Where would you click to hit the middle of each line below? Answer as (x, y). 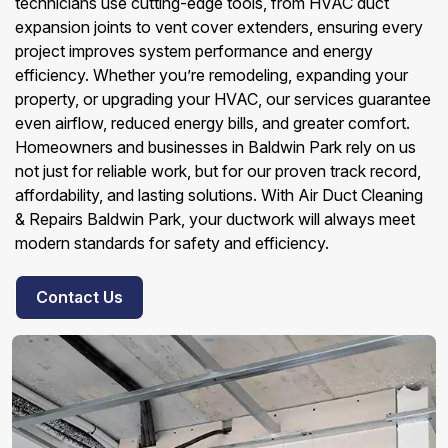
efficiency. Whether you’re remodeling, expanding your (211, 75)
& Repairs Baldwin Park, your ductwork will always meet (215, 219)
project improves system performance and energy (194, 51)
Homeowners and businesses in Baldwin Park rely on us (215, 147)
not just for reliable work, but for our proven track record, (218, 171)
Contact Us (79, 297)
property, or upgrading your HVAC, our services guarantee (223, 99)
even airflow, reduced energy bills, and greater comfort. (212, 123)
